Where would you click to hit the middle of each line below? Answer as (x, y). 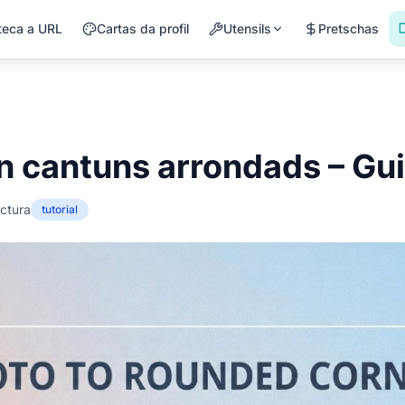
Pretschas (348, 28)
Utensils (247, 28)
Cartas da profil (142, 28)
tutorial (60, 209)
